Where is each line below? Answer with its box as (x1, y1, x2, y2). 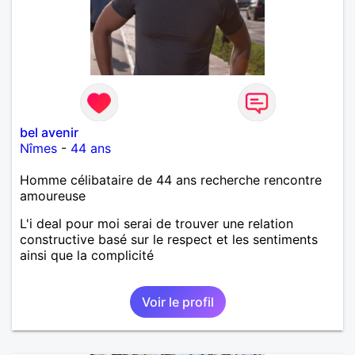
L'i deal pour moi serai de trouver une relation (20, 215, 293, 231)
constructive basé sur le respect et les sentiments (20, 231, 318, 247)
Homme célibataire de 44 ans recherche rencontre (20, 171, 322, 188)
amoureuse (20, 187, 86, 204)
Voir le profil (141, 293, 214, 310)
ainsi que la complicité (20, 246, 154, 263)
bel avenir (20, 124, 78, 140)
